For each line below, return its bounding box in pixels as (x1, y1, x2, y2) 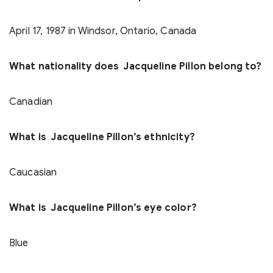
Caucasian (9, 166, 57, 179)
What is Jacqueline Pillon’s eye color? (9, 202, 197, 214)
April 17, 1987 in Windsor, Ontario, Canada (9, 25, 197, 38)
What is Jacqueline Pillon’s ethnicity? (9, 131, 195, 144)
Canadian (9, 96, 53, 108)
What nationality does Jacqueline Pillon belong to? (9, 60, 262, 73)
